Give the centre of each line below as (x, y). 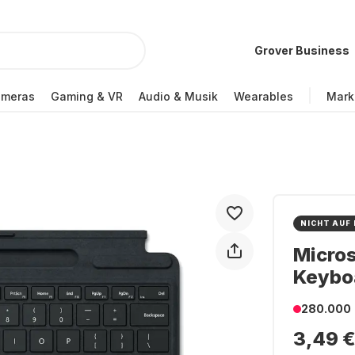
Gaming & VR (87, 96)
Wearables (263, 96)
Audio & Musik (178, 96)
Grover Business (302, 50)
